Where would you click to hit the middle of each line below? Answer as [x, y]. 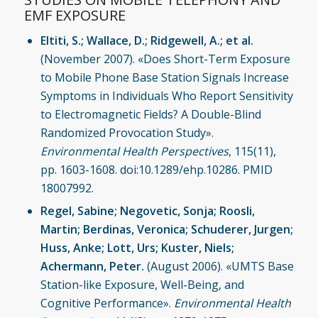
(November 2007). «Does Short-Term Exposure [165, 59]
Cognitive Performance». [107, 303]
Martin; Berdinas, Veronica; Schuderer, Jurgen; [166, 229]
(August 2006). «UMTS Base [219, 266]
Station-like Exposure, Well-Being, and [142, 284]
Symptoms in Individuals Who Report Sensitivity [166, 95]
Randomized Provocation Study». [127, 132]
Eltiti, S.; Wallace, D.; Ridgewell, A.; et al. [147, 40]
